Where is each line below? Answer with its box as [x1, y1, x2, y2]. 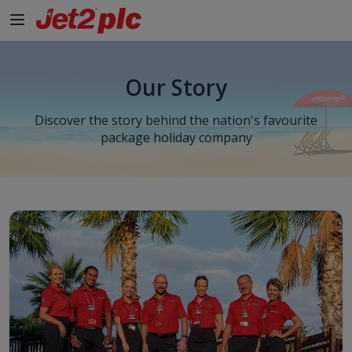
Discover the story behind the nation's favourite [35, 112, 317, 129]
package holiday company [100, 129, 252, 146]
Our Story [125, 72, 227, 102]
